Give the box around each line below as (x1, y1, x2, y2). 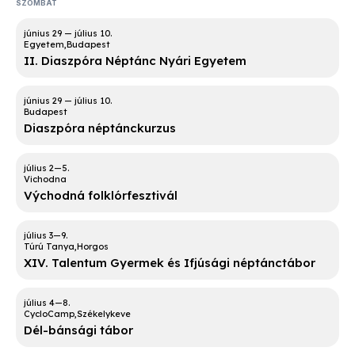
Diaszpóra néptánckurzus (24, 120, 176, 136)
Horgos (77, 241, 109, 253)
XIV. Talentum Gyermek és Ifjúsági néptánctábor (24, 255, 315, 271)
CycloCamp (24, 308, 74, 320)
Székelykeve (77, 308, 131, 320)
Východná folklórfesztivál (24, 188, 177, 204)
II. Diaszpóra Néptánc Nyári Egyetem (24, 53, 246, 69)
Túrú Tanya (24, 241, 74, 253)
